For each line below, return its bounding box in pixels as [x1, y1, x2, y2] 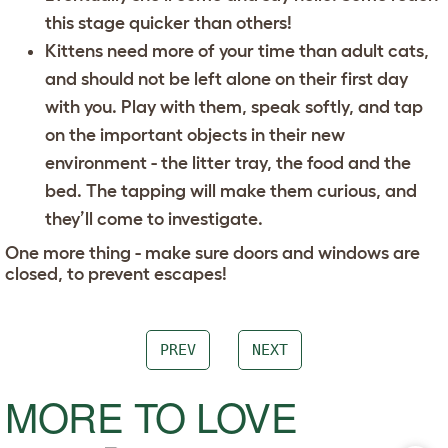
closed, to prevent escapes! [5, 263, 227, 284]
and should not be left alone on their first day [45, 68, 408, 89]
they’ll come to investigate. [45, 208, 263, 229]
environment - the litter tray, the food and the [45, 152, 411, 173]
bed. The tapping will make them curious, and [45, 180, 417, 201]
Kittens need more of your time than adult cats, [45, 40, 429, 61]
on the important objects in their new [45, 124, 345, 145]
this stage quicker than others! [45, 12, 292, 33]
